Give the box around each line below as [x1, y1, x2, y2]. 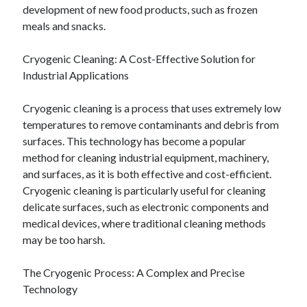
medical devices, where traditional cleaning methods [23, 217, 267, 230]
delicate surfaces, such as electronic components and [23, 200, 269, 213]
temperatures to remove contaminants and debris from [23, 118, 280, 131]
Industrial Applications [23, 69, 130, 82]
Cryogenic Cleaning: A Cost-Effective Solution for [23, 52, 256, 65]
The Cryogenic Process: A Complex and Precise [23, 266, 245, 279]
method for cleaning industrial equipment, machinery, [23, 151, 269, 164]
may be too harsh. [23, 233, 106, 246]
